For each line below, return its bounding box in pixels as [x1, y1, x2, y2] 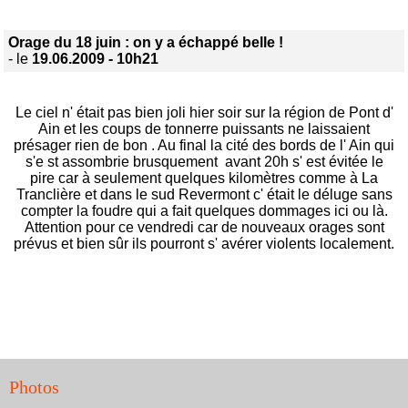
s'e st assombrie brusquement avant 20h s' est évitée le [25, 153, 383, 169]
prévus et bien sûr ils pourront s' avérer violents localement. [14, 235, 394, 251]
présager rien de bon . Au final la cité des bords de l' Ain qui [14, 137, 394, 153]
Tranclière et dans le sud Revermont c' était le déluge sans [15, 186, 393, 202]
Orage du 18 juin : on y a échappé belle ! [8, 34, 284, 50]
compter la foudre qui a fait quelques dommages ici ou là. [20, 202, 388, 219]
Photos [9, 376, 59, 397]
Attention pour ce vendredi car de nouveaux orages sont [24, 219, 384, 235]
